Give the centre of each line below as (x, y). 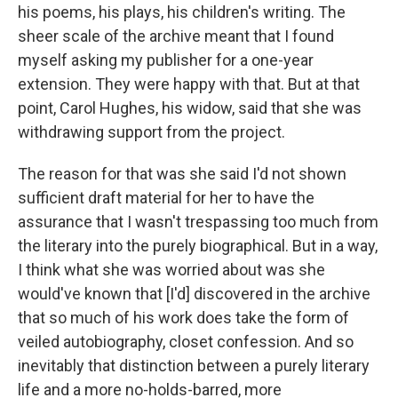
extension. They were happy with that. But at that (189, 84)
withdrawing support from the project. (151, 132)
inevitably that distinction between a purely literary (194, 366)
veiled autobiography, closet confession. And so (186, 342)
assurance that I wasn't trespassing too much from (198, 222)
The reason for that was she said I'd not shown (182, 174)
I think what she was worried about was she (171, 270)
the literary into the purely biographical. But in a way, (198, 246)
